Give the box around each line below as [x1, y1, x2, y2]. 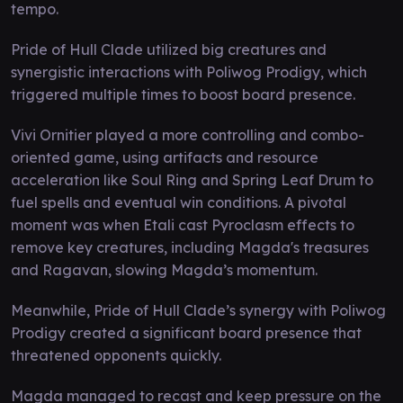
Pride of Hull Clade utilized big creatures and [11, 40, 327, 58]
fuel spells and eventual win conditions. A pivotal [11, 193, 346, 211]
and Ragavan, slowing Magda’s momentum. [11, 260, 318, 279]
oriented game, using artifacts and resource [11, 148, 318, 166]
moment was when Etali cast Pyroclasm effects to [11, 215, 354, 234]
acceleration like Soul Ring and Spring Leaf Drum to [11, 170, 373, 189]
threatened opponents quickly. [11, 345, 221, 364]
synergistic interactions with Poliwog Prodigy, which [11, 62, 367, 81]
